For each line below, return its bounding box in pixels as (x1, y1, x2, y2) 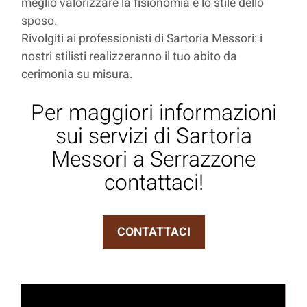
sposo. (21, 12, 58, 29)
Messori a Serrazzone (51, 143, 256, 175)
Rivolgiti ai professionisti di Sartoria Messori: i (21, 29, 263, 47)
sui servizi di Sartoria (55, 120, 252, 152)
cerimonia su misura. (21, 65, 134, 83)
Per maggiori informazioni (30, 97, 277, 129)
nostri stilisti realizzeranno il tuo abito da (21, 47, 238, 65)
